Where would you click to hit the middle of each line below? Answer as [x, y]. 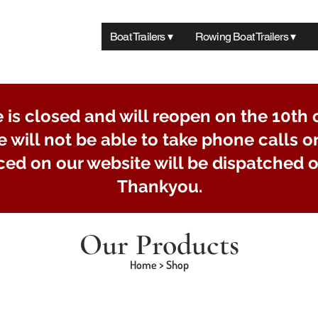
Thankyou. [160, 186]
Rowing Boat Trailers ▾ [245, 37]
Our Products [159, 245]
